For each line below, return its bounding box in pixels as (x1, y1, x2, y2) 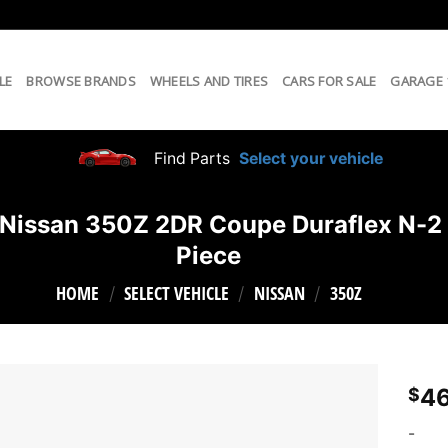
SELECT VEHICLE (123, 281, 229, 305)
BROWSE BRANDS (26, 71, 136, 90)
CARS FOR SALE (282, 71, 377, 90)
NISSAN (253, 281, 305, 305)
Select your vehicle (235, 148, 384, 168)
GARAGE (390, 71, 443, 90)
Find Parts (150, 148, 231, 168)
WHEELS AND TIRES (149, 71, 269, 90)
